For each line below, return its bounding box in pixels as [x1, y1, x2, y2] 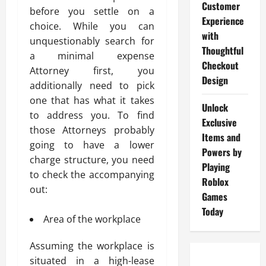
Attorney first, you [30, 64, 154, 77]
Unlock [201, 100, 228, 115]
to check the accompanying [30, 168, 154, 181]
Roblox [201, 175, 229, 189]
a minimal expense [30, 49, 154, 62]
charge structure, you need [30, 153, 154, 166]
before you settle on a [30, 5, 154, 18]
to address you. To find [30, 109, 154, 122]
